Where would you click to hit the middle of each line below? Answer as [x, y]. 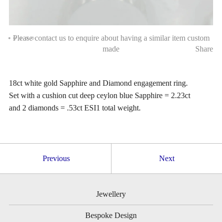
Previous [56, 159]
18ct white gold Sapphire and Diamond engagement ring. [98, 83]
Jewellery [111, 194]
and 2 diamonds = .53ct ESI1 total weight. [75, 108]
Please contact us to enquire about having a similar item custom [111, 38]
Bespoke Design [111, 216]
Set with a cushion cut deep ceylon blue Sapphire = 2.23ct [99, 96]
